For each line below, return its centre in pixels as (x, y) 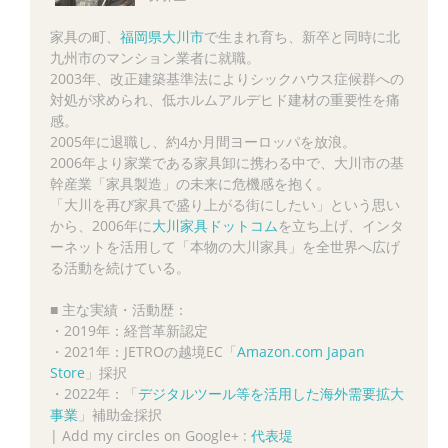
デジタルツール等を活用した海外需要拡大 (271, 393)
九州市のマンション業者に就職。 (155, 57)
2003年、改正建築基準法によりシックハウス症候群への (227, 78)
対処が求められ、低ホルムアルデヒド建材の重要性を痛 (225, 99)
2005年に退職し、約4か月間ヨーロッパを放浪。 (203, 141)
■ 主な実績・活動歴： (119, 309)
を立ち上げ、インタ (341, 225)
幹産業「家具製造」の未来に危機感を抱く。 (190, 183)
